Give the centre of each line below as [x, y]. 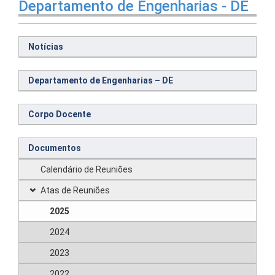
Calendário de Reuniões [87, 169]
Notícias [46, 47]
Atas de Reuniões [75, 190]
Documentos [55, 148]
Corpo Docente [60, 114]
